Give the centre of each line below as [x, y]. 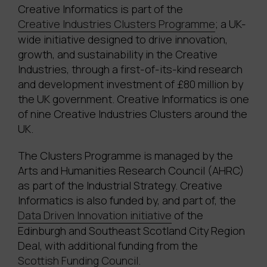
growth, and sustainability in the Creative [118, 55]
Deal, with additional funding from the [109, 246]
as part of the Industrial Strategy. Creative [120, 186]
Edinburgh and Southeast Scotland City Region [131, 231]
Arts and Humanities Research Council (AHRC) [131, 171]
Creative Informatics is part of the [102, 9]
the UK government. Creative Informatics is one [133, 99]
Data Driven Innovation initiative [95, 215]
